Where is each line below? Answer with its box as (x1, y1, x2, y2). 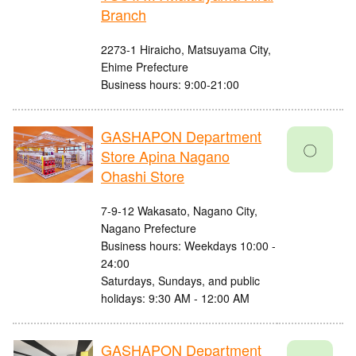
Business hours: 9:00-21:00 (101, 76, 239, 93)
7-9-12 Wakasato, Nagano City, (101, 203, 257, 219)
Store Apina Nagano (101, 145, 230, 167)
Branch (101, 4, 146, 25)
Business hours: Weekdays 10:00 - (101, 238, 276, 254)
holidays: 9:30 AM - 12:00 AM (101, 290, 250, 307)
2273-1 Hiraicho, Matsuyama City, (101, 41, 271, 58)
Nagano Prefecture (101, 220, 196, 237)
